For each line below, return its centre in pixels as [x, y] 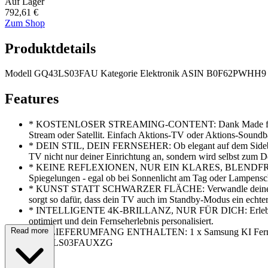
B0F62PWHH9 [236, 74]
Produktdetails [50, 48]
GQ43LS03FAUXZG [71, 243]
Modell [19, 74]
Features [32, 99]
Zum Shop [25, 23]
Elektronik [160, 74]
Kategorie [120, 74]
